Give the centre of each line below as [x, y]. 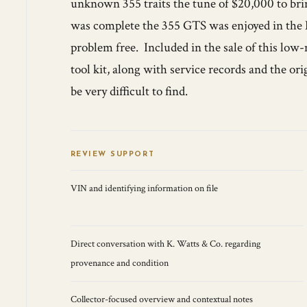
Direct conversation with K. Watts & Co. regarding [165, 244]
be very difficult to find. [129, 91]
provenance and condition [119, 263]
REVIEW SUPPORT [112, 155]
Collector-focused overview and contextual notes [161, 299]
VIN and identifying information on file [144, 188]
